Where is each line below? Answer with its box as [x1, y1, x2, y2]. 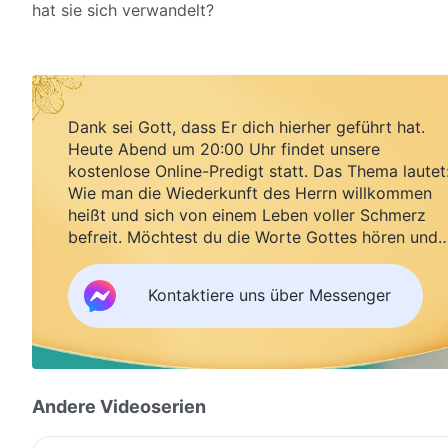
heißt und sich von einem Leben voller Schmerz [68, 204, 426, 225]
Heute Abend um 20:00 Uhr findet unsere [68, 138, 380, 159]
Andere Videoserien [32, 395, 206, 417]
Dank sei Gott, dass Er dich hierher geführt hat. [68, 116, 425, 137]
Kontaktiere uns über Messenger [148, 285, 391, 306]
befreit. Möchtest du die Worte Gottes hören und [68, 226, 438, 247]
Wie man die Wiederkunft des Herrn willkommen [68, 182, 432, 203]
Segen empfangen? [68, 248, 213, 269]
